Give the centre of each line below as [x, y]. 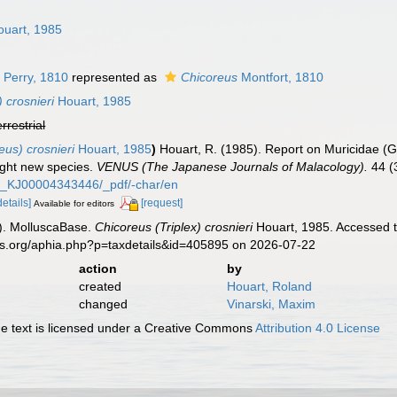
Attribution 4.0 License [318, 327]
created [100, 286]
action [97, 268]
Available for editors [74, 203]
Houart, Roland [269, 286]
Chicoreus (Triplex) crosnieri [174, 226]
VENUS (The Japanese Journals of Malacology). [233, 167]
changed [103, 304]
